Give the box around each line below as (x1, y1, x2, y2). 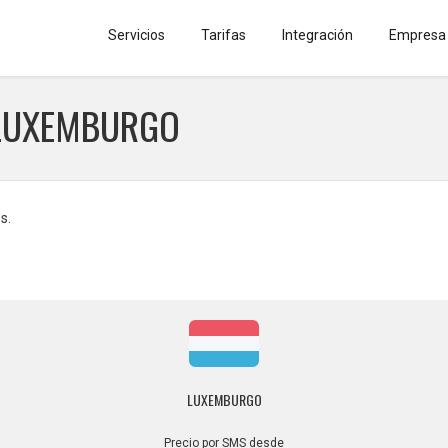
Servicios (108, 27, 165, 43)
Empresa (389, 27, 446, 43)
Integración (282, 27, 353, 43)
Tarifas (201, 27, 246, 43)
